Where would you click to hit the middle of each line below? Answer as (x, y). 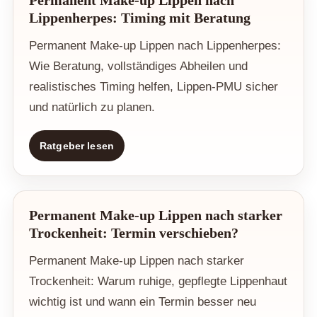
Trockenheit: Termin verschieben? (134, 233)
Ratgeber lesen (77, 146)
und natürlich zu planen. (92, 108)
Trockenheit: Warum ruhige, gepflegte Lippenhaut (158, 282)
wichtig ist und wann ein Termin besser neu (143, 302)
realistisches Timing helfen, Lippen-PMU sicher (154, 87)
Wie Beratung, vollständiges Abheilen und (138, 67)
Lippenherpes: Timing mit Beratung (140, 18)
